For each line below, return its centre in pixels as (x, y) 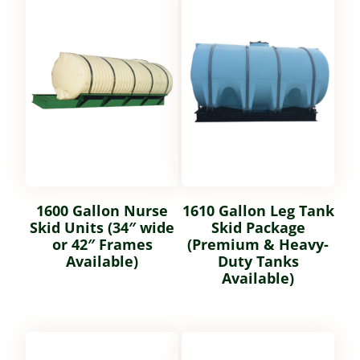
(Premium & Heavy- (258, 244)
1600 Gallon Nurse (102, 210)
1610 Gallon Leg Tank (258, 210)
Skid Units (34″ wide (102, 227)
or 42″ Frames (102, 244)
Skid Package (258, 227)
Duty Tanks (258, 261)
